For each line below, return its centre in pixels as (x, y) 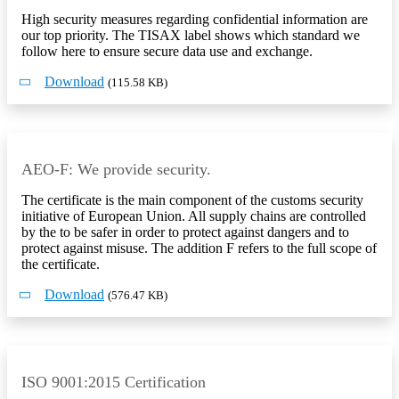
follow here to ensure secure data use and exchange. (167, 52)
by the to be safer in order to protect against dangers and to (185, 232)
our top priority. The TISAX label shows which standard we (191, 36)
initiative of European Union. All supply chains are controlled (194, 216)
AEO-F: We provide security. (116, 170)
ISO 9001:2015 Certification (114, 383)
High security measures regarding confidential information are (195, 20)
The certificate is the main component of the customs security (192, 200)
